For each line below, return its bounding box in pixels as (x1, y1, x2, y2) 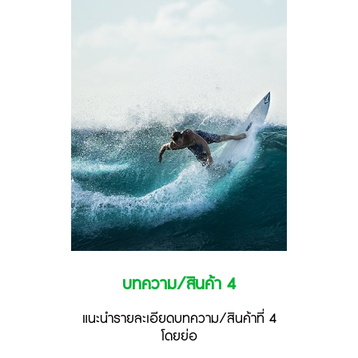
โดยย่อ (161, 327, 197, 347)
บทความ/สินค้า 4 (122, 273, 236, 296)
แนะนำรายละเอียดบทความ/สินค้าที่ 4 (82, 309, 276, 329)
